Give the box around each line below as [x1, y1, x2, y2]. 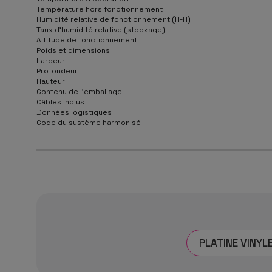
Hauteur [36, 76, 65, 86]
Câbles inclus [36, 97, 84, 107]
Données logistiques [36, 107, 112, 117]
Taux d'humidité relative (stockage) [36, 24, 165, 35]
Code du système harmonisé [36, 117, 141, 127]
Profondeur [36, 66, 78, 76]
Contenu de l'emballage [36, 86, 122, 97]
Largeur [36, 55, 65, 66]
